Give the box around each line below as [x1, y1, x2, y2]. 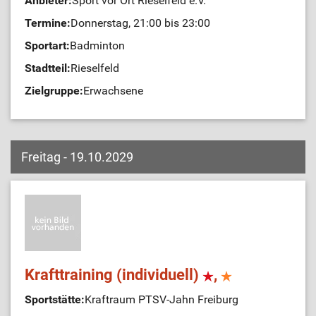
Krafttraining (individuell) [25, 266, 202, 284]
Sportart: [25, 39, 70, 52]
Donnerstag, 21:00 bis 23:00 [71, 16, 210, 30]
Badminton [70, 39, 125, 52]
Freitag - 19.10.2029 [21, 150, 133, 164]
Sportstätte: [25, 293, 85, 306]
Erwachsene [83, 84, 143, 97]
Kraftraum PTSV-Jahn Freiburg [85, 293, 238, 306]
